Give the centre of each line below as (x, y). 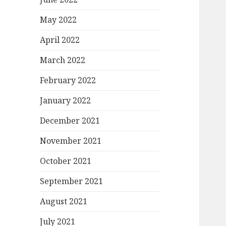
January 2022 (66, 101)
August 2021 (64, 202)
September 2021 (72, 181)
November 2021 (71, 141)
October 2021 (66, 161)
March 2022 (63, 60)
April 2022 (60, 40)
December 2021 (70, 121)
